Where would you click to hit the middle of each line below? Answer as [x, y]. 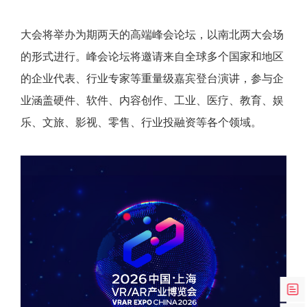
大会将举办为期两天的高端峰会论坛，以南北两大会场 [152, 35]
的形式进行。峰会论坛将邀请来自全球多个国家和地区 [152, 57]
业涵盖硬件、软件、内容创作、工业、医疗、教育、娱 [152, 101]
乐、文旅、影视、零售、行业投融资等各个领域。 [141, 123]
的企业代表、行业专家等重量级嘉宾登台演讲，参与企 [152, 79]
